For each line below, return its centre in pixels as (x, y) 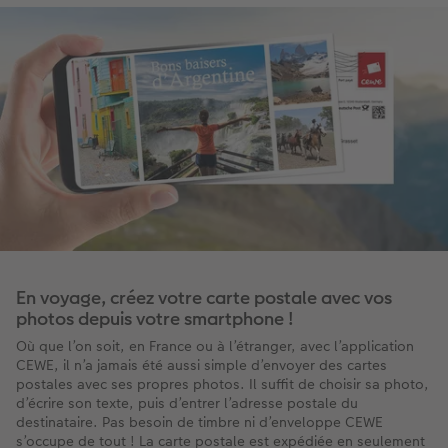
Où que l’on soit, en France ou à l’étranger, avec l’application (215, 345)
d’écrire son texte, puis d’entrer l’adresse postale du (187, 402)
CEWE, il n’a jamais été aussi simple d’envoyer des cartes (201, 364)
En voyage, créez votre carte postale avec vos (204, 297)
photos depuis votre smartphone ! (155, 318)
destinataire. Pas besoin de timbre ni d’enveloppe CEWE (199, 421)
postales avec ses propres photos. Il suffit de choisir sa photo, (222, 383)
